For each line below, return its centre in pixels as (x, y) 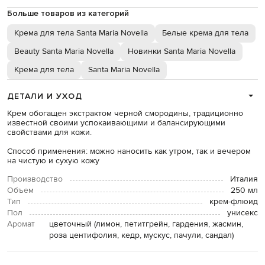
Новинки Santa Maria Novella (182, 51)
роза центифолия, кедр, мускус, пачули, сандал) (141, 235)
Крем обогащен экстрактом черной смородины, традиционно (125, 113)
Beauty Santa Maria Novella (64, 51)
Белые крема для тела (205, 33)
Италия (244, 179)
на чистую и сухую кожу (53, 161)
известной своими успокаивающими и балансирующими (116, 123)
